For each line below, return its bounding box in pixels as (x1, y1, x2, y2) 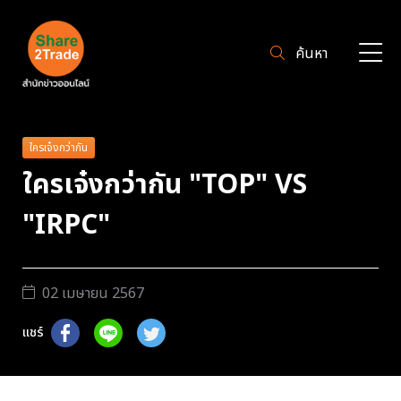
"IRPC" (22, 204, 110, 246)
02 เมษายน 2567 (42, 282, 144, 304)
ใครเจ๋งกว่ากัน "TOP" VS (22, 164, 307, 206)
